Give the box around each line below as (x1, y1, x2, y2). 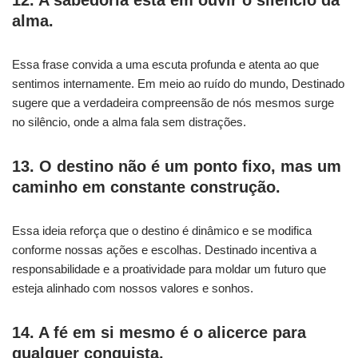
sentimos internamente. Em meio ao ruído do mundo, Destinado (12, 76, 344, 90)
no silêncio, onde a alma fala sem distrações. (12, 114, 246, 129)
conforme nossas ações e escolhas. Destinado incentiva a (12, 242, 316, 257)
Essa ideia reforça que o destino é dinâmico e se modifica (12, 223, 312, 237)
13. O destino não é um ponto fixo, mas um (12, 157, 341, 175)
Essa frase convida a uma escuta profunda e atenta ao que (12, 57, 319, 71)
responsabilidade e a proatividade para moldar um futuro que (12, 261, 326, 276)
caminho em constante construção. (12, 177, 280, 196)
